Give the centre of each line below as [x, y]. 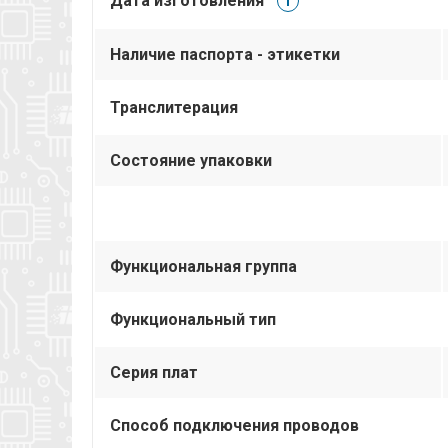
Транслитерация [174, 107]
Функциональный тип [193, 319]
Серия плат [154, 372]
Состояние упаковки [191, 160]
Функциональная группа [203, 266]
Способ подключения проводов [234, 425]
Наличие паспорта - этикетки [225, 54]
